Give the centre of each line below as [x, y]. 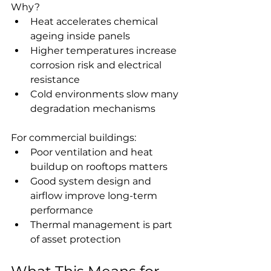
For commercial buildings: [73, 137]
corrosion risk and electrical [97, 65]
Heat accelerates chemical [95, 21]
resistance [55, 79]
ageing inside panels [80, 36]
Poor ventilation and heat [93, 152]
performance [62, 210]
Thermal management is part [103, 224]
